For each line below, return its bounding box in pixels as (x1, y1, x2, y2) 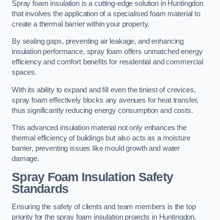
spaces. (12, 68, 37, 77)
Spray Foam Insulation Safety (12, 170, 173, 184)
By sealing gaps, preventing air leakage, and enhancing (12, 37, 184, 46)
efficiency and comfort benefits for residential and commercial (12, 58, 203, 66)
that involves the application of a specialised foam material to (12, 9, 200, 18)
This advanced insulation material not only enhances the (12, 124, 187, 132)
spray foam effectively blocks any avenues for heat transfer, (12, 96, 199, 104)
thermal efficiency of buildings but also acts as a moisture (12, 134, 191, 142)
